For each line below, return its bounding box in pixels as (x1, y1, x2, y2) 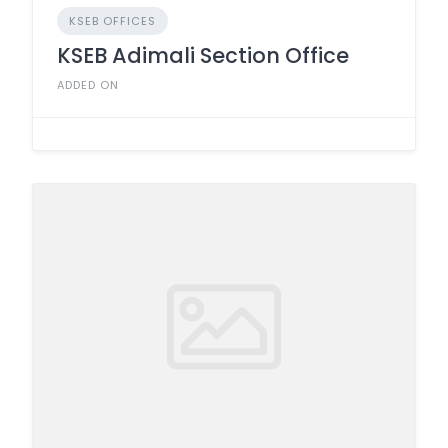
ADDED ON (57, 76, 119, 93)
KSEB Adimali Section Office (57, 40, 349, 70)
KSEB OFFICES (69, 12, 156, 29)
